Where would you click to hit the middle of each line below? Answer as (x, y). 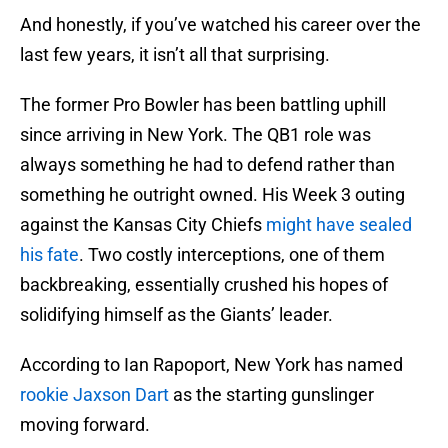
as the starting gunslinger (271, 395)
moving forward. (85, 425)
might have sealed (339, 225)
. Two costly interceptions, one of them (232, 255)
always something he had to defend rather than (207, 165)
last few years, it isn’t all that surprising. (175, 55)
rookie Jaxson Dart (94, 395)
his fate (49, 255)
